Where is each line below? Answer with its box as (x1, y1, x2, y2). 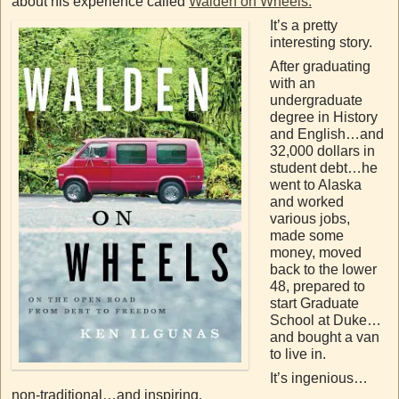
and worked (270, 193, 344, 209)
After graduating (270, 58, 370, 74)
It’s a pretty (270, 17, 338, 33)
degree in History (270, 109, 378, 125)
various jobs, (270, 210, 350, 226)
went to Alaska (270, 176, 362, 192)
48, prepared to (270, 278, 365, 294)
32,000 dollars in (270, 142, 375, 159)
